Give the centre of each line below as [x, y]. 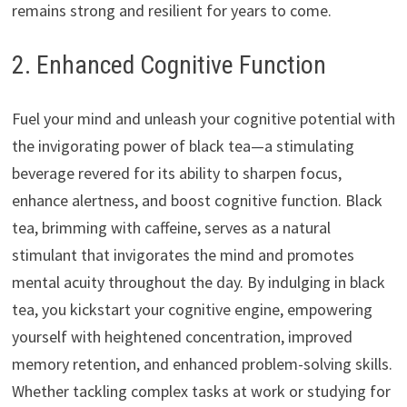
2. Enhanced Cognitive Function [169, 65]
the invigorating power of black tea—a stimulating [183, 146]
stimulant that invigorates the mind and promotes [183, 255]
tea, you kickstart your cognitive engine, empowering [192, 310]
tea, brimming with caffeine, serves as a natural [171, 228]
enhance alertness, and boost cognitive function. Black [197, 201]
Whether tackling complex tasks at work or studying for [201, 392]
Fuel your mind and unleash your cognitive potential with [203, 119]
